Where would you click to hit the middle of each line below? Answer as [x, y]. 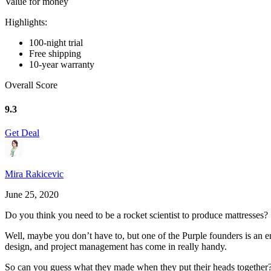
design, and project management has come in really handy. [116, 246]
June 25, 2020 [32, 194]
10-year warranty [62, 65]
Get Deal [22, 132]
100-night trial [56, 43]
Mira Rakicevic [34, 174]
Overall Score [31, 85]
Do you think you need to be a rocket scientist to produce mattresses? [136, 215]
